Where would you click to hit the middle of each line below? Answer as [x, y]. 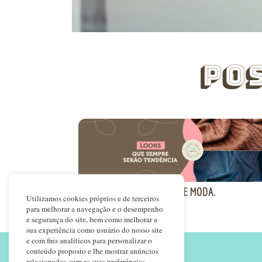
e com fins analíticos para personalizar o [89, 240]
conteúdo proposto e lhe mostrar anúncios [92, 251]
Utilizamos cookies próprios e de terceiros [93, 198]
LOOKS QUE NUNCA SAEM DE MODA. [147, 192]
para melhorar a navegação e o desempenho [95, 209]
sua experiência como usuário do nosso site [94, 230]
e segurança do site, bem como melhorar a [92, 219]
